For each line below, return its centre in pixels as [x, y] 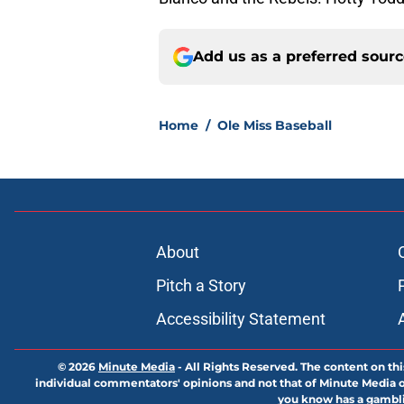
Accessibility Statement [240, 319]
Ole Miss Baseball [275, 126]
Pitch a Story [201, 286]
